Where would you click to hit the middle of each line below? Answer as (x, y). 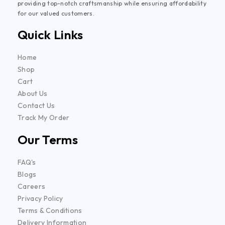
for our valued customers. (56, 13)
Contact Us (36, 105)
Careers (32, 186)
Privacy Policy (40, 198)
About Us (33, 93)
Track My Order (44, 117)
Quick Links (50, 34)
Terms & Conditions (50, 210)
